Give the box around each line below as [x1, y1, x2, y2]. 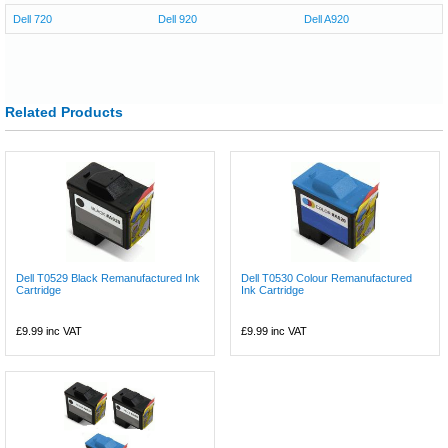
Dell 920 [158, 13, 198, 25]
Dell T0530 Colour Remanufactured [241, 272, 413, 284]
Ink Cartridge [241, 284, 305, 296]
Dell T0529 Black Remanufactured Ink [16, 272, 200, 284]
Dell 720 [13, 13, 52, 25]
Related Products [5, 104, 123, 120]
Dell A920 [303, 13, 349, 25]
